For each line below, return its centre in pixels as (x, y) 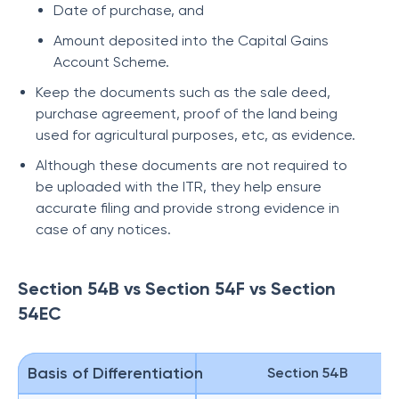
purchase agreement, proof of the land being (187, 114)
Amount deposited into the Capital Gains (191, 41)
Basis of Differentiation (115, 373)
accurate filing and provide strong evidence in (187, 208)
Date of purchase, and (129, 10)
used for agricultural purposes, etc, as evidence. (197, 135)
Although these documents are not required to (191, 165)
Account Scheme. (111, 62)
